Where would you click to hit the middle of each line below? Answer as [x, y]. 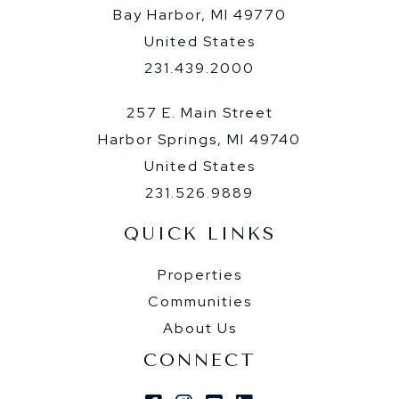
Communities [199, 301]
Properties [199, 274]
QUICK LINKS [199, 233]
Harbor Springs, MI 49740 [199, 139]
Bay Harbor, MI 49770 [199, 14]
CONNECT [199, 360]
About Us [199, 328]
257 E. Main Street [199, 112]
